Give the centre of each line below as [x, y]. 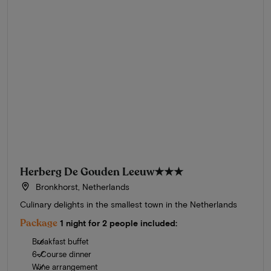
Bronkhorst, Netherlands [81, 186]
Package [39, 223]
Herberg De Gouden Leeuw [87, 171]
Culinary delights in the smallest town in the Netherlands [129, 204]
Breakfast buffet [60, 241]
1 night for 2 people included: [119, 223]
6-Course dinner [62, 254]
